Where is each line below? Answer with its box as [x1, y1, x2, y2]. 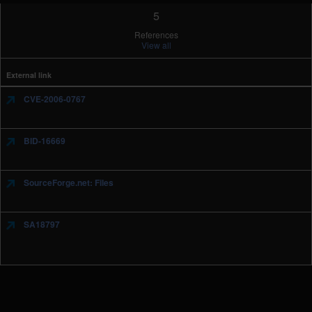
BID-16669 [22, 134, 65, 147]
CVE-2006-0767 [22, 93, 86, 105]
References [134, 29, 178, 40]
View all [141, 39, 171, 51]
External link [6, 70, 52, 80]
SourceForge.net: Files [22, 176, 114, 189]
